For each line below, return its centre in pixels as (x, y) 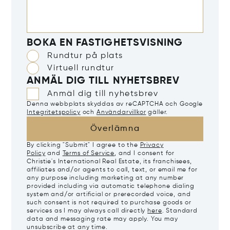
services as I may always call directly (87, 211)
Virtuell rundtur (81, 69)
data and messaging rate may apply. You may (102, 219)
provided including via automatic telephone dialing (111, 187)
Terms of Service (89, 154)
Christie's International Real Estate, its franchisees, (109, 162)
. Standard (180, 211)
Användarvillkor (121, 113)
